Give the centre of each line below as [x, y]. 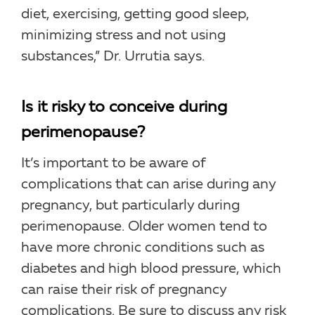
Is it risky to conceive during [124, 108]
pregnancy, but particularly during [130, 206]
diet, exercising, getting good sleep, [135, 14]
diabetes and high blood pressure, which [151, 269]
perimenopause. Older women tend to [144, 227]
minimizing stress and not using [123, 36]
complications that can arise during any [148, 185]
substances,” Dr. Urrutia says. [113, 57]
